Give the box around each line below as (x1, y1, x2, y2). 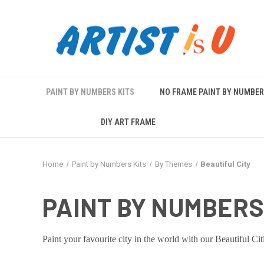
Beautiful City (200, 160, 251, 169)
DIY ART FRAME (100, 117, 156, 127)
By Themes (154, 160, 192, 169)
